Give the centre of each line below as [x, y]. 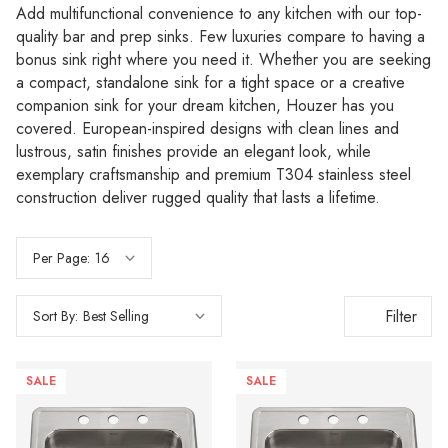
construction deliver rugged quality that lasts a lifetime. [198, 197]
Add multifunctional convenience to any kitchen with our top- [219, 13]
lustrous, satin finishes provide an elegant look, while [193, 151]
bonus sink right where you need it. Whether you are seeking [223, 59]
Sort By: [55, 316]
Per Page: [61, 258]
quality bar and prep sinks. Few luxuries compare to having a [220, 36]
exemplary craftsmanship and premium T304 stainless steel [213, 174]
